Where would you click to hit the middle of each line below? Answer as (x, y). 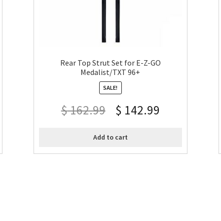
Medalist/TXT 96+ (110, 72)
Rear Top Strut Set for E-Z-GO (110, 63)
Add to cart (110, 137)
